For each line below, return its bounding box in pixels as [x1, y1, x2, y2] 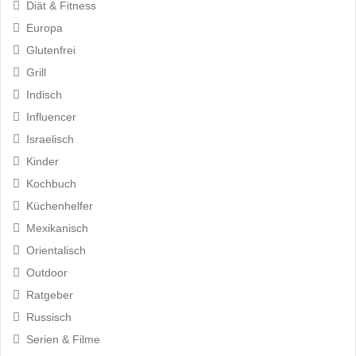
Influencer [26, 110, 76, 123]
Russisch [26, 310, 72, 323]
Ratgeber [26, 288, 73, 301]
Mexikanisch [26, 221, 88, 234]
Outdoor [26, 265, 68, 279]
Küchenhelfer [26, 199, 93, 212]
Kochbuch [26, 176, 76, 190]
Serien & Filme [26, 332, 100, 346]
